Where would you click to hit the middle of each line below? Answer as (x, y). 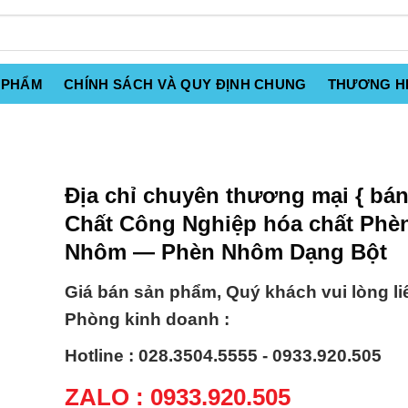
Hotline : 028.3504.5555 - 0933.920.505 (223, 356)
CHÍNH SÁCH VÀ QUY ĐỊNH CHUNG (185, 84)
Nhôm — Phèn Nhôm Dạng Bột (226, 252)
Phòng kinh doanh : (147, 320)
